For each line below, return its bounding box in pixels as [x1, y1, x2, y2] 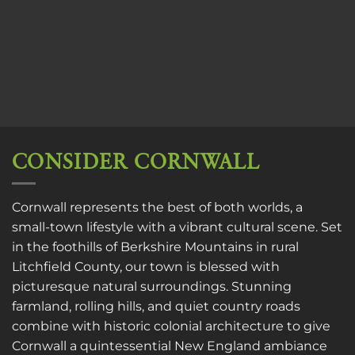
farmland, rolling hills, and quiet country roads [12, 299, 300, 315]
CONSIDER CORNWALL [12, 148, 260, 176]
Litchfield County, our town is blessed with [12, 259, 280, 275]
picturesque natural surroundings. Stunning [12, 279, 292, 295]
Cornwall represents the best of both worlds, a [12, 200, 303, 216]
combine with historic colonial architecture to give [12, 319, 330, 334]
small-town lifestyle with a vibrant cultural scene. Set [12, 219, 342, 235]
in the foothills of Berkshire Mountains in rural [12, 239, 299, 255]
